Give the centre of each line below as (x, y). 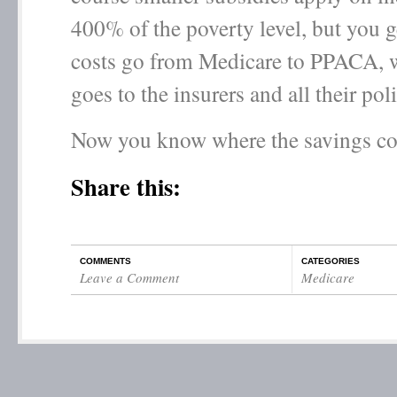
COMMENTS (105, 261)
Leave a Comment (129, 277)
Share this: (126, 187)
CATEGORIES (331, 261)
